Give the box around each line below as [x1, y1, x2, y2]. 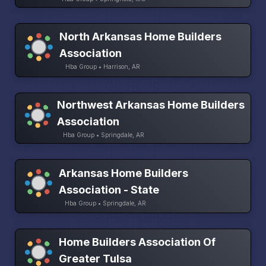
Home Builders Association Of [59, 235, 216, 248]
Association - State [59, 183, 160, 196]
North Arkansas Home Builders [59, 30, 222, 43]
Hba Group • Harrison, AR [65, 63, 141, 71]
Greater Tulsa [59, 252, 132, 265]
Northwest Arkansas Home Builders [56, 99, 245, 112]
